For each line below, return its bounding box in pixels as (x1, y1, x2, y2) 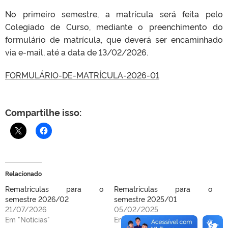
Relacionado (5, 169, 42, 178)
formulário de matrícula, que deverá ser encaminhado (5, 34, 223, 45)
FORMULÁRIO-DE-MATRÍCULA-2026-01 (5, 69, 159, 80)
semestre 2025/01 (114, 194, 177, 204)
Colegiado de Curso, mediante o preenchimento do (5, 21, 223, 32)
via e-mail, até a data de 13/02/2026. (5, 46, 148, 58)
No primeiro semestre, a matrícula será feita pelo (5, 8, 223, 19)
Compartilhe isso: (5, 106, 81, 118)
